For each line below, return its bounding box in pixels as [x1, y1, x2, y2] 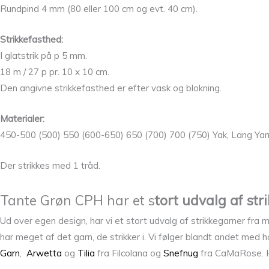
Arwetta [26, 247, 62, 259]
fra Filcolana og [95, 247, 163, 259]
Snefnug [163, 247, 198, 259]
